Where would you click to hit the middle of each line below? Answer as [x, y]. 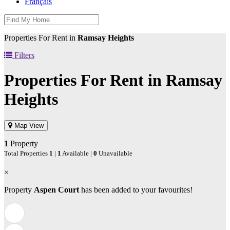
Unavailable [115, 153]
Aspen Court [56, 189]
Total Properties [27, 153]
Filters [23, 55]
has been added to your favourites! [136, 189]
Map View [28, 125]
